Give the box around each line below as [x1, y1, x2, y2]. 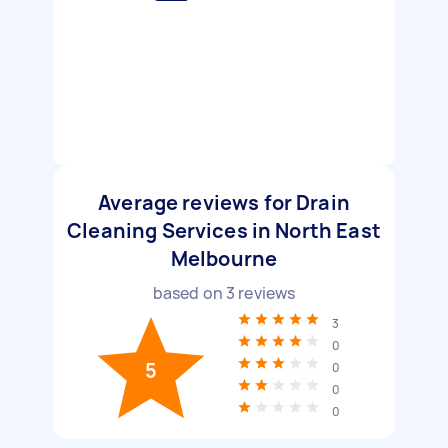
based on [152, 282, 226, 304]
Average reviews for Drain [98, 189, 350, 216]
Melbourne [170, 245, 278, 272]
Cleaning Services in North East [67, 217, 381, 244]
